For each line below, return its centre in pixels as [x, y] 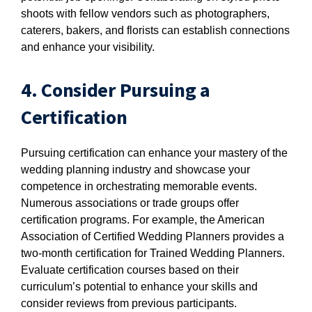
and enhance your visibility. [88, 47]
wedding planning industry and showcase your [135, 170]
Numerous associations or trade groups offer [130, 203]
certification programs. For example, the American [143, 220]
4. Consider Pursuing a [116, 90]
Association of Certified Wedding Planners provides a [153, 236]
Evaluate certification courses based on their [130, 270]
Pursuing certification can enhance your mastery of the [154, 153]
